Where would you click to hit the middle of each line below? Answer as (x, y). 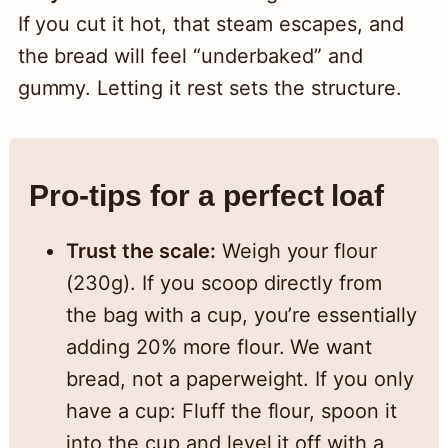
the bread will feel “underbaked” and (190, 56)
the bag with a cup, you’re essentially (241, 315)
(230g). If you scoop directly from (224, 283)
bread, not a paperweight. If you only (240, 379)
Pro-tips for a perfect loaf (206, 196)
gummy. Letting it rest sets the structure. (209, 88)
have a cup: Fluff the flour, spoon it (231, 411)
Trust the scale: (140, 251)
